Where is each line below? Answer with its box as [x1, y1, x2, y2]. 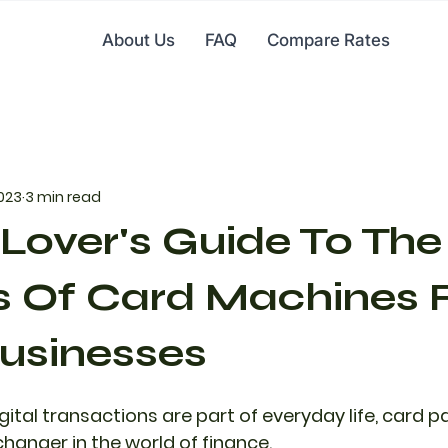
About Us [101, 30, 175, 50]
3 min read [25, 186, 101, 207]
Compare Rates [266, 30, 390, 50]
